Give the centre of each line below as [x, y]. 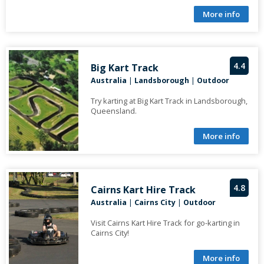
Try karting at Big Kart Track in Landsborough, [169, 101]
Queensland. [113, 111]
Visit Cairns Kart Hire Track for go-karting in [165, 223]
